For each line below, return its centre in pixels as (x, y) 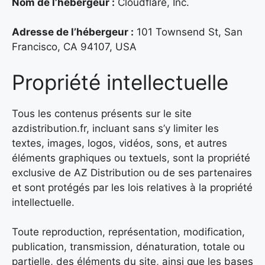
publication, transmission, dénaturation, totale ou (128, 247)
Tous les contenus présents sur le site (102, 113)
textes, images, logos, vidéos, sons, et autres (119, 143)
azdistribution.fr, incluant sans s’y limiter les (115, 128)
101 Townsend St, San (188, 32)
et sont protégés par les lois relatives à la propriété (132, 187)
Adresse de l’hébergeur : (73, 32)
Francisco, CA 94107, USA (74, 47)
